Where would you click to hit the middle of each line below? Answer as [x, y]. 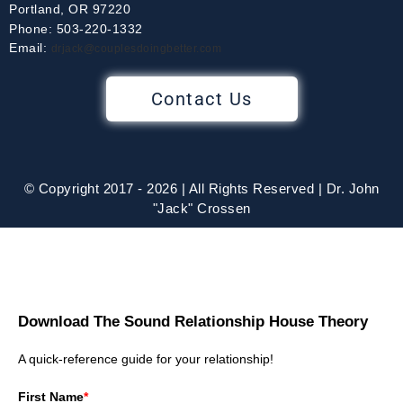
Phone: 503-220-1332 [76, 29]
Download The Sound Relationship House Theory [193, 322]
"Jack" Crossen [201, 208]
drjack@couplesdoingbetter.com [136, 49]
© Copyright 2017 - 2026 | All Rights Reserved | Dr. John [201, 188]
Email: [30, 48]
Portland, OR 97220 [70, 9]
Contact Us [201, 99]
